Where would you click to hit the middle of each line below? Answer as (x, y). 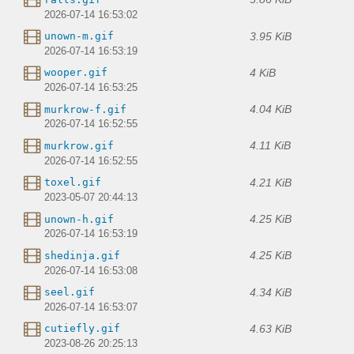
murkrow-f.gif (85, 109)
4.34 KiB (271, 292)
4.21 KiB (271, 182)
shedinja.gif (82, 255)
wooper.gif (76, 73)
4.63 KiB (271, 328)
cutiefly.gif (82, 329)
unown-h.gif (79, 219)
